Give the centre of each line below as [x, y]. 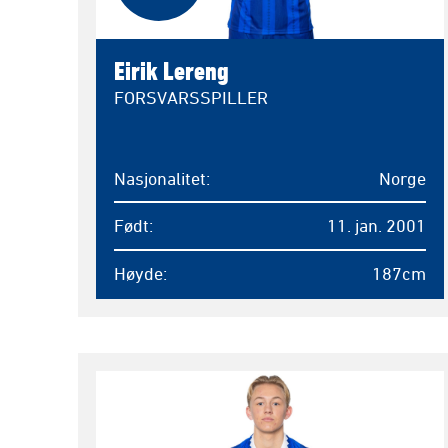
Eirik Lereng [171, 70]
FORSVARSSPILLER [191, 97]
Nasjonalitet [160, 178]
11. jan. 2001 [376, 225]
